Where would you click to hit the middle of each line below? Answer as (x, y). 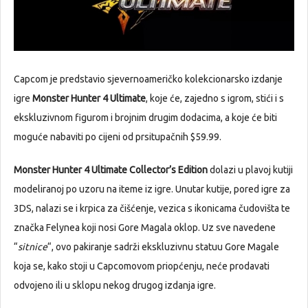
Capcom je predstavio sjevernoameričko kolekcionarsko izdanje (148, 79)
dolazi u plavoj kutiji (250, 170)
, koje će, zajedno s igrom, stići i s (215, 99)
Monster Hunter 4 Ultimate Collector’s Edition (111, 170)
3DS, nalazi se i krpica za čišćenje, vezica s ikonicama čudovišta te (152, 209)
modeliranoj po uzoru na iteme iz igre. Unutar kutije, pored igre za (152, 189)
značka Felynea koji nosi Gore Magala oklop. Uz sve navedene (145, 228)
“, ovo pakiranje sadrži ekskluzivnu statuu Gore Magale (163, 247)
